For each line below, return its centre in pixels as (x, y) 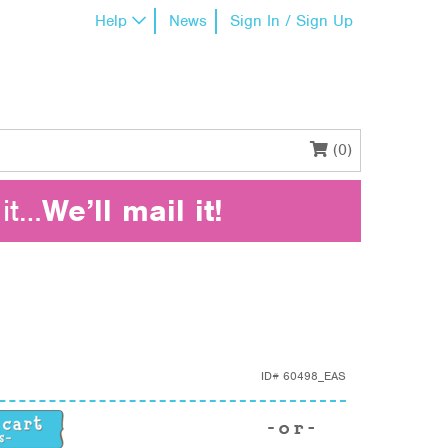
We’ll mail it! (132, 210)
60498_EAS (314, 375)
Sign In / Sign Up (291, 21)
